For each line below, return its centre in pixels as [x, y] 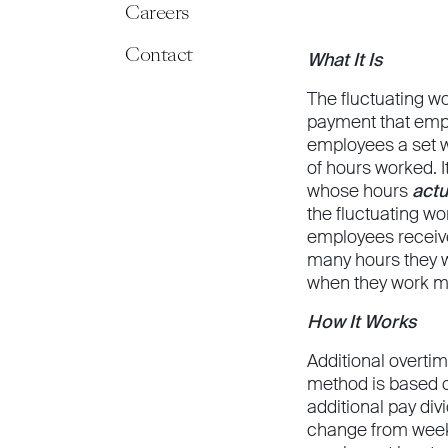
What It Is [344, 60]
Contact [159, 54]
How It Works [361, 322]
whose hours [359, 191]
